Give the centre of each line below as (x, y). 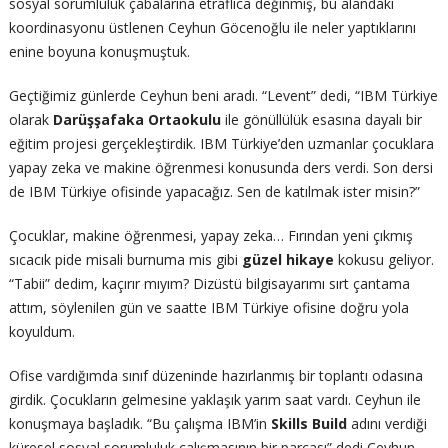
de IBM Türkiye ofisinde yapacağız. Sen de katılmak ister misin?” (214, 191)
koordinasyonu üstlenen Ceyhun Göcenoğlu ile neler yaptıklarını (212, 27)
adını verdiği (386, 423)
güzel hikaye (287, 259)
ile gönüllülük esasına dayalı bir (321, 119)
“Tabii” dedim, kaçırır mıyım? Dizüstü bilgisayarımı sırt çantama (209, 283)
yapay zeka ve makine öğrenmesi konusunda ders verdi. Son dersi (220, 167)
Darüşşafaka (98, 119)
